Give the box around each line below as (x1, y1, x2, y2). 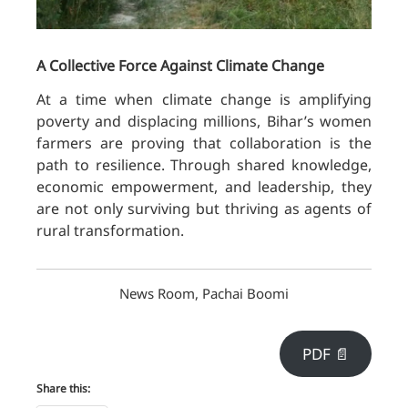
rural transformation (36, 219, 180, 240)
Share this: (36, 381, 90, 397)
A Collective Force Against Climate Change (36, 55, 324, 76)
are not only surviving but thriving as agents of (36, 198, 372, 219)
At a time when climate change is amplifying (36, 88, 372, 109)
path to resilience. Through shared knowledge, (36, 154, 372, 175)
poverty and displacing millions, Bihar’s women (36, 110, 372, 131)
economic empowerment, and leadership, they (36, 176, 372, 197)
